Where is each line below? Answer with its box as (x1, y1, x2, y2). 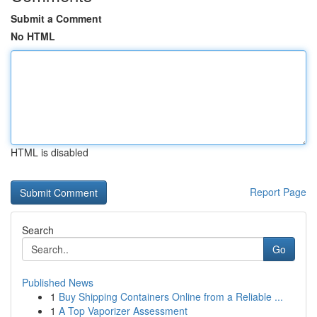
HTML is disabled (11, 145, 88, 159)
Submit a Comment (11, 11, 102, 25)
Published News (22, 275, 93, 289)
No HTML (11, 29, 55, 43)
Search (22, 223, 54, 237)
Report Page (250, 185, 306, 199)
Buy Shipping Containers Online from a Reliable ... (59, 289, 283, 304)
